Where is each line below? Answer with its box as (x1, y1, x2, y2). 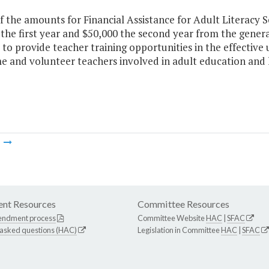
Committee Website (138, 213, 206, 223)
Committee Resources (138, 198, 229, 210)
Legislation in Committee (138, 225, 221, 235)
